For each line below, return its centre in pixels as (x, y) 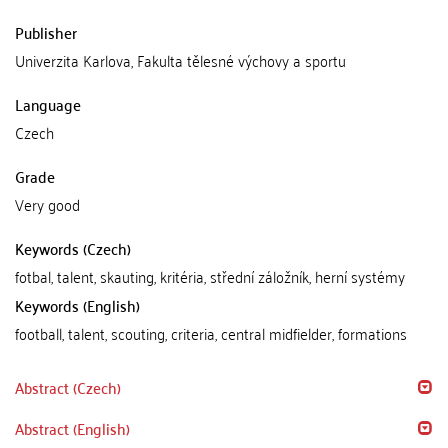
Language (48, 104)
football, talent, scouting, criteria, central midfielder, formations (211, 333)
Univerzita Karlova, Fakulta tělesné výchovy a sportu (180, 60)
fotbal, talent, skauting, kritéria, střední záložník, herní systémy (210, 276)
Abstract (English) (72, 428)
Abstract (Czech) (68, 387)
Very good (47, 204)
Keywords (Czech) (73, 248)
